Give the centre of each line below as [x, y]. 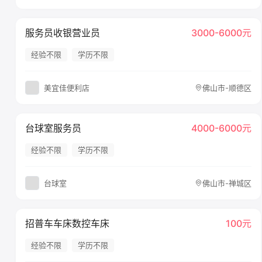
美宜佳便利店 [67, 87]
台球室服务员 [53, 128]
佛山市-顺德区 [227, 87]
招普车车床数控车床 [67, 223]
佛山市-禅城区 [227, 183]
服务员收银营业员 [63, 33]
